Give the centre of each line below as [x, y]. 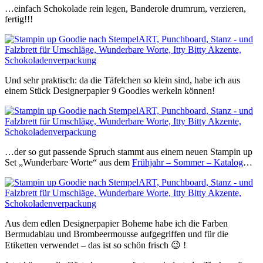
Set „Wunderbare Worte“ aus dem [68, 163]
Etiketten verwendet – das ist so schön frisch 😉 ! [95, 245]
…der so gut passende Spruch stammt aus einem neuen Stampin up [129, 152]
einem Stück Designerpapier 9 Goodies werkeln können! [110, 91]
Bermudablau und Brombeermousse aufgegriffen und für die [117, 234]
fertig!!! [19, 19]
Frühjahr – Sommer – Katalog [188, 163]
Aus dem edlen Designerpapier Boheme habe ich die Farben [116, 224]
